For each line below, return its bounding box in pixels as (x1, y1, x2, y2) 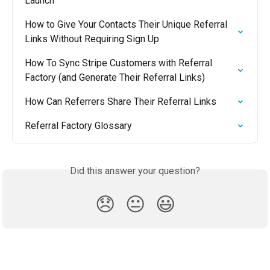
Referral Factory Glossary (25, 120, 132, 132)
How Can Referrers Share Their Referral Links (25, 96, 216, 108)
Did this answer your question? (70, 165, 200, 177)
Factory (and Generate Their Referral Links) (25, 72, 205, 84)
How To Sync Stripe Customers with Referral (25, 57, 215, 69)
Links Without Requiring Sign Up (25, 33, 159, 45)
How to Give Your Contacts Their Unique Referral (25, 19, 230, 31)
